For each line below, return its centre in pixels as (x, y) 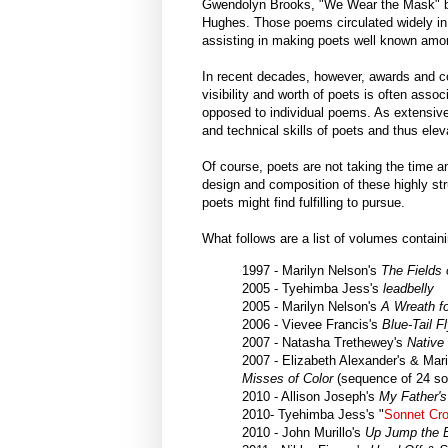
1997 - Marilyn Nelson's (311, 270)
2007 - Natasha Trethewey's (324, 342)
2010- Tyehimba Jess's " (313, 414)
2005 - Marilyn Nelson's (311, 306)
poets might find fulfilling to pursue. (303, 203)
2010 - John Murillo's (303, 432)
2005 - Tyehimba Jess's (312, 288)
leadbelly (410, 288)
